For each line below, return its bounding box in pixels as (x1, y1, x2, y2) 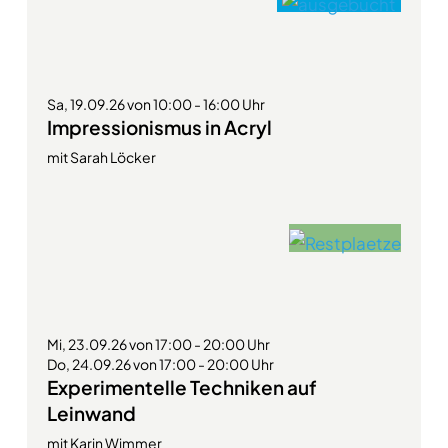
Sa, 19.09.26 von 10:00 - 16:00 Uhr (46, 95, 265, 113)
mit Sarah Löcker (46, 148, 156, 166)
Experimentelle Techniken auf (46, 375, 317, 399)
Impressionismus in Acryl (46, 115, 272, 139)
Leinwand (46, 401, 136, 425)
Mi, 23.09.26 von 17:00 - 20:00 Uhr (46, 335, 270, 353)
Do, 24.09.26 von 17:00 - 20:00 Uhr (46, 355, 274, 373)
